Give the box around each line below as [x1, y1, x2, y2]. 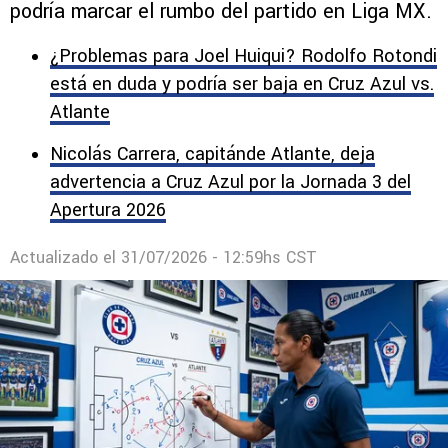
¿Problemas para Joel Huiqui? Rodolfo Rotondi [50, 42, 437, 69]
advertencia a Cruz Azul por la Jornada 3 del [50, 168, 411, 195]
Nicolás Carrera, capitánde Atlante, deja [50, 140, 375, 167]
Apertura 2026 [50, 196, 166, 223]
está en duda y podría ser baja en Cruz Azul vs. [50, 70, 434, 97]
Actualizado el [10, 245, 121, 269]
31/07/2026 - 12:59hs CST [121, 245, 317, 269]
